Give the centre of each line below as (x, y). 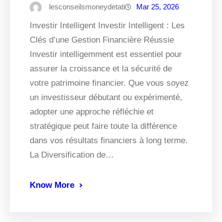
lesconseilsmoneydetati (87, 7)
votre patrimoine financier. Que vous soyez (109, 83)
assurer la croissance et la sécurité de (101, 69)
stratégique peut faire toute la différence (103, 126)
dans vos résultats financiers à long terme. (109, 141)
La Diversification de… (72, 155)
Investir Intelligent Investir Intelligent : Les (107, 26)
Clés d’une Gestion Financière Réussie (102, 40)
